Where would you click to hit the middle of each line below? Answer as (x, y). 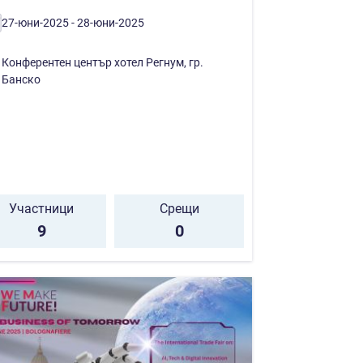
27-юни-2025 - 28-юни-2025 (73, 22)
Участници (41, 208)
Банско (21, 79)
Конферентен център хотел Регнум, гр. (102, 62)
